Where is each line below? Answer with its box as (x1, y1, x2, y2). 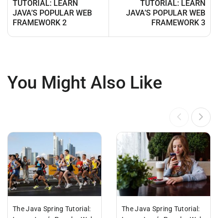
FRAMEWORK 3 (151, 18, 205, 28)
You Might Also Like (7, 73, 162, 93)
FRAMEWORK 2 (13, 18, 67, 28)
